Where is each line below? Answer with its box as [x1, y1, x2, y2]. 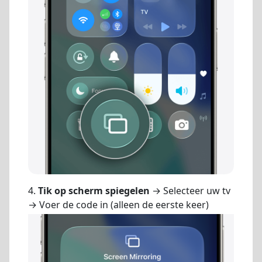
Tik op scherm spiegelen [38, 184, 150, 197]
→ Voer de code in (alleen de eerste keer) [28, 198, 209, 211]
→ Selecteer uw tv [150, 184, 230, 197]
